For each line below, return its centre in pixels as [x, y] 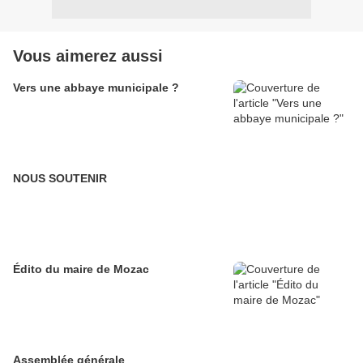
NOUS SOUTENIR [60, 179]
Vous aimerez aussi [88, 56]
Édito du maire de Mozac [81, 269]
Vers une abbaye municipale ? [96, 88]
